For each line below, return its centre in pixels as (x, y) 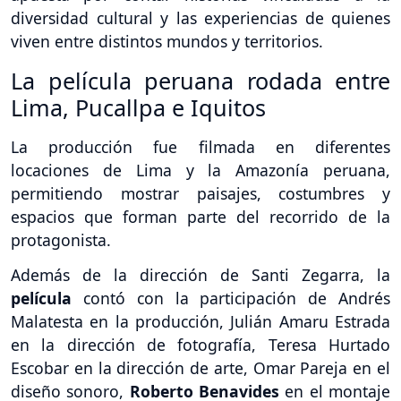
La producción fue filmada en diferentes (200, 147)
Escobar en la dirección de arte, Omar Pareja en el (200, 367)
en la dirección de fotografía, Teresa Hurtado (200, 344)
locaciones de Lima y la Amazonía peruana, (200, 171)
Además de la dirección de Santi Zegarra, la (200, 274)
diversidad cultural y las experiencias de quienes (200, 18)
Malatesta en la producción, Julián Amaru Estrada (200, 321)
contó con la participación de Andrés (237, 298)
